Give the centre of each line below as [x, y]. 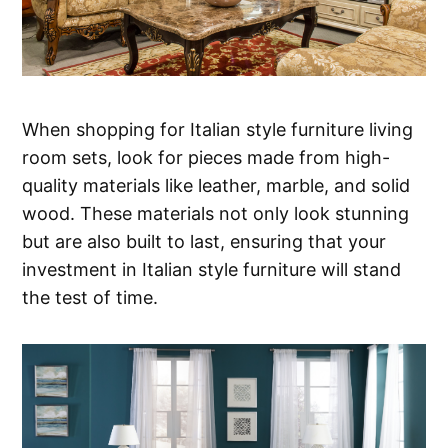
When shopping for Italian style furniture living [218, 129]
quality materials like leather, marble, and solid [216, 185]
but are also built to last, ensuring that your [204, 241]
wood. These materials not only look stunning [216, 213]
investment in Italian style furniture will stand [212, 269]
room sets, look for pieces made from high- [206, 157]
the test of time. [90, 297]
